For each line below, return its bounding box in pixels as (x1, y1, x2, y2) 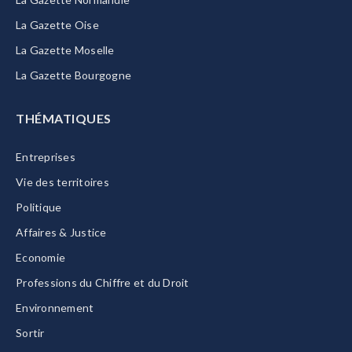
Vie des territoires (16, 174, 109, 189)
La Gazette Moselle (16, 42, 115, 57)
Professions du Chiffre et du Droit (16, 275, 189, 289)
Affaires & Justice (16, 225, 107, 239)
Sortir (16, 325, 45, 339)
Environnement (16, 300, 94, 314)
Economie (16, 250, 65, 264)
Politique (16, 200, 62, 214)
